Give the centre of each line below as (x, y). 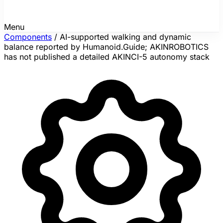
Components (28, 37)
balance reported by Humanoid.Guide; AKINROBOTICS (106, 47)
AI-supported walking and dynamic (125, 37)
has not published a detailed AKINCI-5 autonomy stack (107, 57)
